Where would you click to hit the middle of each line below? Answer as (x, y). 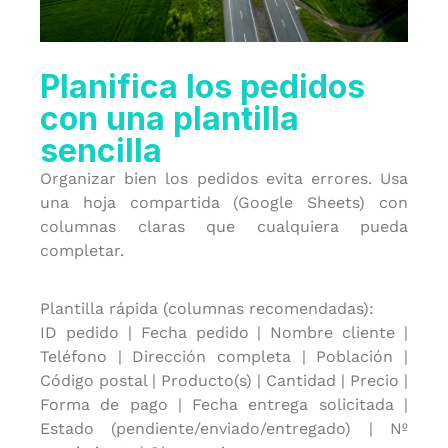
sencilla (101, 150)
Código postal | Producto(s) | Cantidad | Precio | (224, 380)
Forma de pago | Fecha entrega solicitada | (224, 404)
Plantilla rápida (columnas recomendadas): (207, 308)
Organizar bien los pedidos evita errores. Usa (224, 178)
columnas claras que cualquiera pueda (224, 226)
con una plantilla (169, 118)
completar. (82, 250)
